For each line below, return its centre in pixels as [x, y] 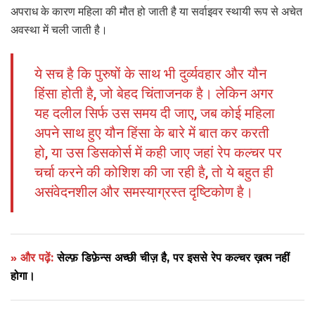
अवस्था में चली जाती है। [59, 30]
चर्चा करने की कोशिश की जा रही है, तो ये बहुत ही [154, 172]
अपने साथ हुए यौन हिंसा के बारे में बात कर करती [152, 133]
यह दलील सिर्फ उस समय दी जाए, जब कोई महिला [155, 113]
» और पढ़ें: [34, 257]
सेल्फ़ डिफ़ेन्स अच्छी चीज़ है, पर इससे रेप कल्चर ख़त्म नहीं [173, 257]
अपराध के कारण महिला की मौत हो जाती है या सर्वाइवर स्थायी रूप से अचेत [156, 11]
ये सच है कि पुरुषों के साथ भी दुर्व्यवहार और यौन [150, 73]
